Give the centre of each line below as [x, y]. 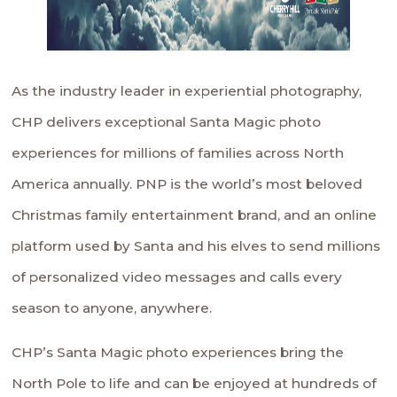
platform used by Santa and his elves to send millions [196, 245]
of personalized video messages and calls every [177, 276]
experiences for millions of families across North [178, 152]
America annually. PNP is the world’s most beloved [187, 183]
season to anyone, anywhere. [112, 307]
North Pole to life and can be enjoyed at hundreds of [195, 383]
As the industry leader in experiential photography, [187, 90]
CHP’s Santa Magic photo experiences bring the [178, 352]
